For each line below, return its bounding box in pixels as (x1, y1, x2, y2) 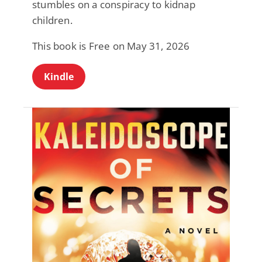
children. (32, 13, 73, 27)
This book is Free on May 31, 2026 (32, 39, 190, 53)
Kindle (44, 70, 74, 83)
